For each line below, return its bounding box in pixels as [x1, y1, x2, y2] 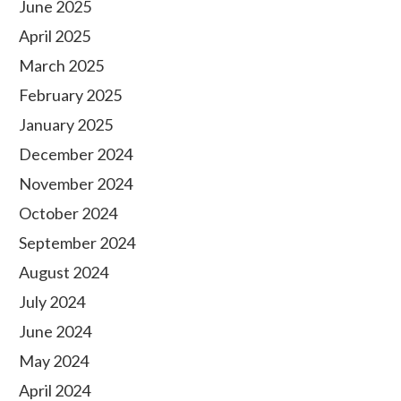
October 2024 [19, 203, 117, 223]
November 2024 [19, 174, 132, 193]
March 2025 [19, 55, 104, 75]
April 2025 [19, 26, 90, 46]
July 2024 [19, 292, 85, 311]
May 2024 [19, 351, 89, 371]
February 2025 [19, 85, 122, 105]
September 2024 [19, 233, 135, 252]
